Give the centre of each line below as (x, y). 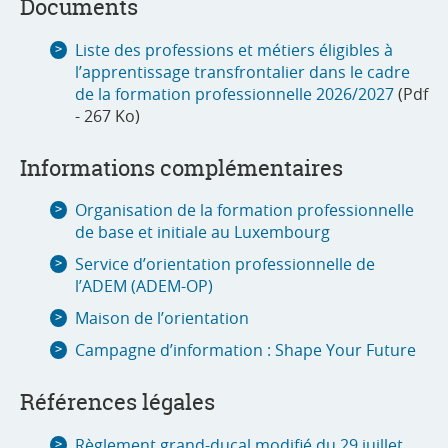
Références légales (117, 402)
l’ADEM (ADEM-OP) (144, 286)
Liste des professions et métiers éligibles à (234, 49)
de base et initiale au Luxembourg (202, 232)
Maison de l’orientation (162, 318)
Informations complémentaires (181, 167)
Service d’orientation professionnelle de (225, 264)
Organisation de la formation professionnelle (244, 210)
